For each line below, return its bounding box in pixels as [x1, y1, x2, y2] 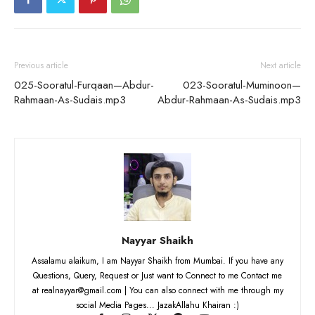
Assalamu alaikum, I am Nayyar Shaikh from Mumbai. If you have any [32, 255, 283, 268]
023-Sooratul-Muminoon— [183, 77, 301, 94]
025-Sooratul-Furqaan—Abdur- [14, 77, 154, 94]
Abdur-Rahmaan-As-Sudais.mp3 [157, 92, 301, 108]
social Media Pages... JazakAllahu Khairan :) [76, 299, 239, 312]
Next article [260, 59, 301, 72]
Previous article [14, 59, 68, 72]
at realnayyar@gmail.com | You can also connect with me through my [32, 284, 283, 297]
